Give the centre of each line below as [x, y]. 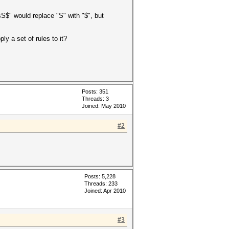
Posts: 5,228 [100, 176]
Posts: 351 [95, 91]
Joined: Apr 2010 [105, 191]
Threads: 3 [95, 99]
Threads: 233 [101, 184]
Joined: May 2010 [104, 106]
